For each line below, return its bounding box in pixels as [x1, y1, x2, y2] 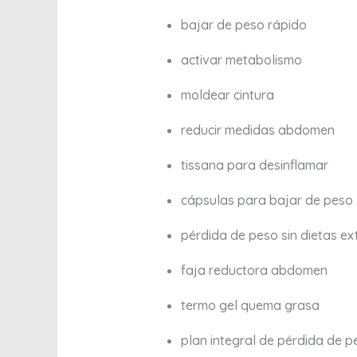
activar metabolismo [180, 52, 302, 69]
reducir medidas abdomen [180, 122, 335, 139]
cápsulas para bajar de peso [180, 192, 353, 209]
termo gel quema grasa [180, 297, 320, 314]
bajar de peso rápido [180, 17, 307, 33]
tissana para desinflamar [180, 157, 328, 174]
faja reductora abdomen [180, 262, 328, 279]
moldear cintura [180, 87, 274, 104]
